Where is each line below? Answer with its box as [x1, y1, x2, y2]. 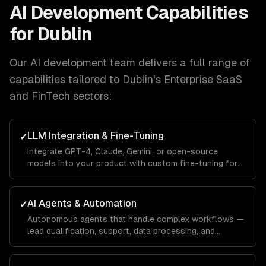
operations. [27, 238, 71, 248]
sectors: [70, 90, 112, 102]
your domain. [27, 170, 77, 180]
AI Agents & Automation [27, 198, 137, 209]
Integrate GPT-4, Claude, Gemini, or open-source [27, 147, 218, 156]
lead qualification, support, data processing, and [27, 226, 215, 236]
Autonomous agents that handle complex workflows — [27, 214, 244, 224]
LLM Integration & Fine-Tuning [27, 130, 164, 141]
